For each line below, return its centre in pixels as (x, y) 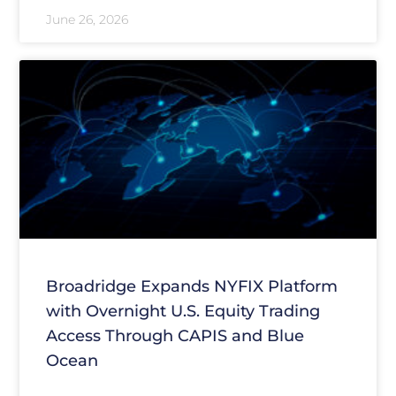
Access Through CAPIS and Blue (175, 336)
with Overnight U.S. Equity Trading (183, 312)
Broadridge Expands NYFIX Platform (191, 287)
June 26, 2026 (87, 19)
